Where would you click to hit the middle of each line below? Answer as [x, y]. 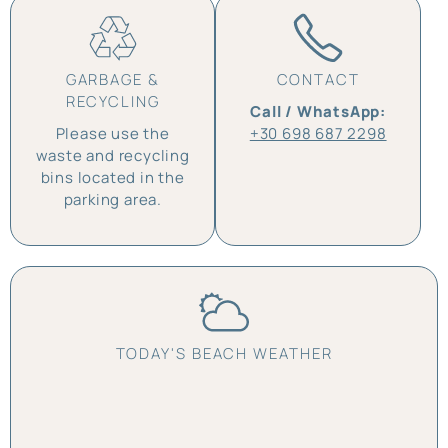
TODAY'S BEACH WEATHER [224, 353]
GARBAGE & [112, 79]
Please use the [112, 133]
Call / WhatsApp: [318, 111]
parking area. [112, 199]
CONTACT [318, 79]
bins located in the [112, 177]
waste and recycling [112, 155]
